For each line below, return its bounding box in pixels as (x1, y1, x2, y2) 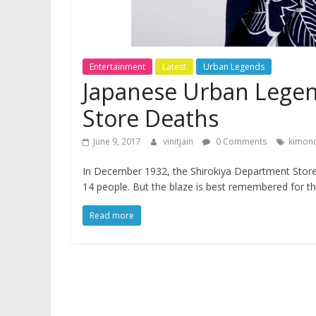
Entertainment (90, 61, 145, 73)
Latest (162, 61, 186, 73)
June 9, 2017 (93, 135, 141, 147)
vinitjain (163, 135, 195, 147)
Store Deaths (83, 103, 219, 133)
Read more (90, 209, 134, 221)
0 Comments (214, 135, 267, 147)
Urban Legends (203, 61, 265, 73)
